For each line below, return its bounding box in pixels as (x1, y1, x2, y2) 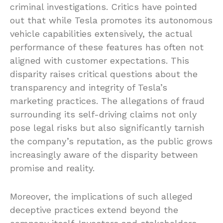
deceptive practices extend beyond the (10, 205, 178, 216)
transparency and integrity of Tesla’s (10, 82, 167, 93)
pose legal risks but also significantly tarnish (10, 122, 205, 133)
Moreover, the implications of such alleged (10, 191, 193, 202)
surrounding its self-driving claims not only (10, 109, 197, 120)
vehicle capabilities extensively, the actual (10, 28, 192, 39)
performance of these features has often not (10, 42, 204, 53)
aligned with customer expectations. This (10, 55, 189, 66)
